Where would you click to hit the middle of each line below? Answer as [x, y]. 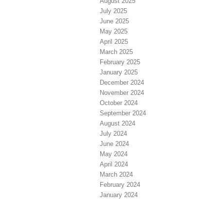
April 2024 [114, 164]
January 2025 [119, 73]
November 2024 [122, 93]
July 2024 [113, 134]
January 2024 [119, 195]
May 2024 [114, 154]
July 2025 [113, 11]
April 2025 [114, 42]
